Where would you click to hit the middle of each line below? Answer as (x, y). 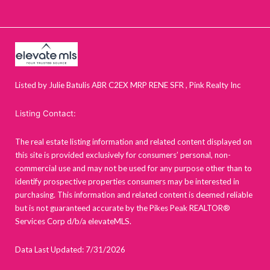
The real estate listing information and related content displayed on (133, 142)
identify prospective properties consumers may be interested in (127, 182)
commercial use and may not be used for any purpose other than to (133, 168)
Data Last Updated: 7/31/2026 (70, 250)
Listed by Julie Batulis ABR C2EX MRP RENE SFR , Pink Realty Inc (128, 85)
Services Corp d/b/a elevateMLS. (73, 221)
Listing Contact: (46, 114)
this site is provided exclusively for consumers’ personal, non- (123, 155)
